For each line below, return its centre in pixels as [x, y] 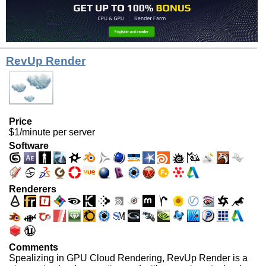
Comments [34, 248]
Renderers [33, 189]
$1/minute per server [52, 132]
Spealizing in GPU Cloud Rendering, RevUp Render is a [128, 258]
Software [29, 146]
